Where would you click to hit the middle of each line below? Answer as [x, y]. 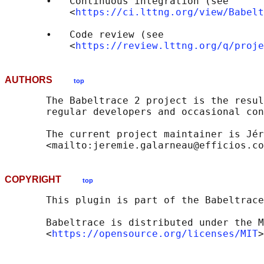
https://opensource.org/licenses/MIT [155, 234]
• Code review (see [84, 35]
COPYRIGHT [44, 180]
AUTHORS [39, 80]
